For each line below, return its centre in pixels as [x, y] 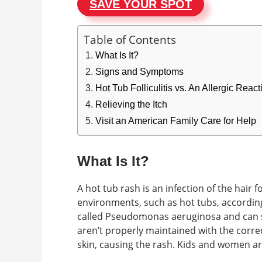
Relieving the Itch [131, 104]
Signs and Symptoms [139, 72]
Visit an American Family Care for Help [176, 121]
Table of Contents [130, 39]
